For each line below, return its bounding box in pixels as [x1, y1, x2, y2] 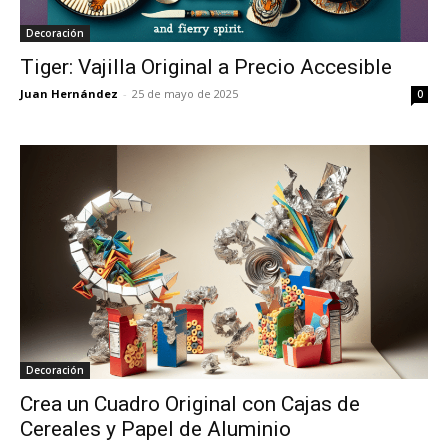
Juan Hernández [20, 86, 118, 102]
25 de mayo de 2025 [132, 86, 238, 102]
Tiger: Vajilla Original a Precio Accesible [20, 55, 392, 80]
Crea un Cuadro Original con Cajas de [20, 391, 360, 416]
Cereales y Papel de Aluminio [20, 416, 291, 441]
